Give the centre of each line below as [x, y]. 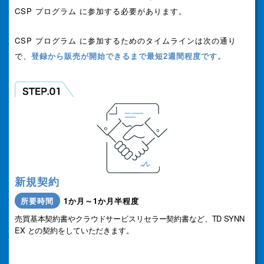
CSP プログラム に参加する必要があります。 [101, 11]
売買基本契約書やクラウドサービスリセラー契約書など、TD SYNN [130, 219]
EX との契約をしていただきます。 [74, 230]
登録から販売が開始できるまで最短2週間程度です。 [128, 56]
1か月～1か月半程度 [102, 200]
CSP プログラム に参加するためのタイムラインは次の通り [126, 41]
